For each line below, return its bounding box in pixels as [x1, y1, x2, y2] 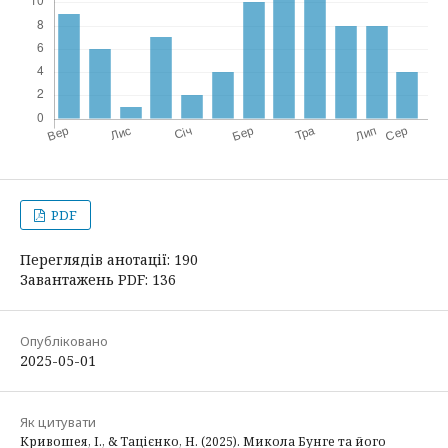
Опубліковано [20, 331, 108, 350]
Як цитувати [20, 412, 96, 431]
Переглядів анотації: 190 [20, 249, 198, 269]
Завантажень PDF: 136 [20, 269, 176, 289]
